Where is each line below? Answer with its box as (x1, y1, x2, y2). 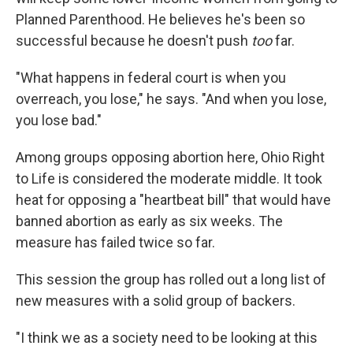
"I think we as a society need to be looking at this (16, 329, 318, 347)
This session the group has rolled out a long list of (16, 271, 326, 288)
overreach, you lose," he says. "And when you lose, (16, 91, 326, 108)
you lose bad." (16, 112, 102, 129)
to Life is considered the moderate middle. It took (16, 170, 322, 188)
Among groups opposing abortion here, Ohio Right (16, 149, 325, 166)
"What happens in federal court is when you (16, 69, 286, 87)
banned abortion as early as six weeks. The (16, 213, 283, 230)
